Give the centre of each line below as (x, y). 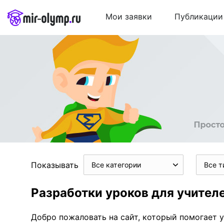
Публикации (199, 17)
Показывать (55, 165)
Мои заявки (129, 17)
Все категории (116, 165)
